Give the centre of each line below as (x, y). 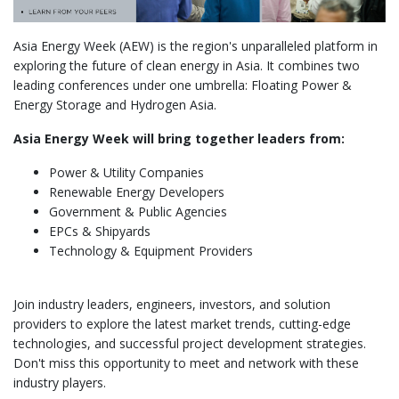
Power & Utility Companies (126, 173)
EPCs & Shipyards (100, 232)
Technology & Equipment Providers (151, 251)
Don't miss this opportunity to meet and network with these (186, 363)
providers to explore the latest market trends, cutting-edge (182, 324)
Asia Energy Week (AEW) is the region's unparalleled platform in (195, 46)
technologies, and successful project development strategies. (190, 344)
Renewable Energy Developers (137, 192)
